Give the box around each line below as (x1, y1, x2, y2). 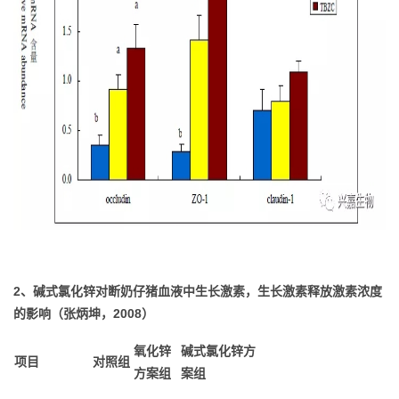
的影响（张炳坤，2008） (13, 306, 154, 322)
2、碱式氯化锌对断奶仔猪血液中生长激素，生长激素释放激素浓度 (13, 284, 382, 299)
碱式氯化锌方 (181, 344, 256, 359)
